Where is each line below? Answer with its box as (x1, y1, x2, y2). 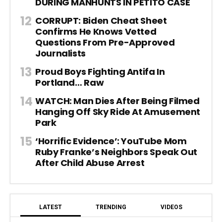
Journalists (35, 47, 86, 60)
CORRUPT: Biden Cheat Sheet (35, 14, 167, 27)
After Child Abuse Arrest (35, 157, 145, 169)
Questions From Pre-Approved (35, 36, 175, 49)
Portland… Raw (35, 76, 104, 89)
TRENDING (96, 204, 126, 211)
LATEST (39, 204, 62, 211)
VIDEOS (161, 204, 182, 211)
